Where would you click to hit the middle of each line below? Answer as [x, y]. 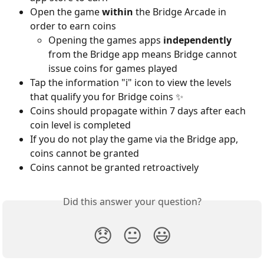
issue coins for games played [113, 69]
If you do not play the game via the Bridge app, [135, 139]
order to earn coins [74, 26]
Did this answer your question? [132, 201]
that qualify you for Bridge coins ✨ [108, 97]
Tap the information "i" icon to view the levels [132, 83]
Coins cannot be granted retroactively [114, 168]
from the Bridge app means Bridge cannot [144, 55]
